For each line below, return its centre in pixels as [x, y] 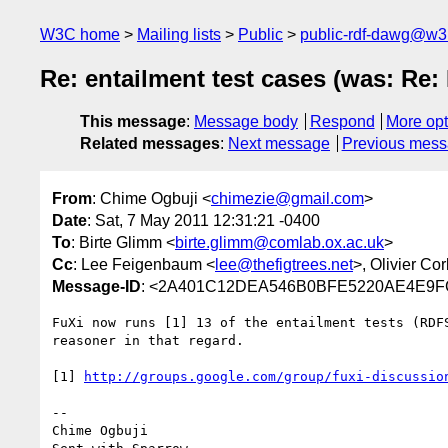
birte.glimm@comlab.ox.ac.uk [279, 242]
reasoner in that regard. [148, 340]
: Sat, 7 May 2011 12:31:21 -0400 [203, 220]
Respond [342, 122]
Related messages [150, 144]
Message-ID [96, 286]
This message [133, 122]
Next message [279, 144]
